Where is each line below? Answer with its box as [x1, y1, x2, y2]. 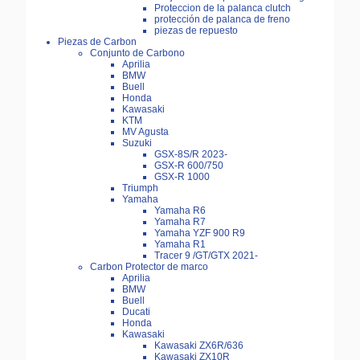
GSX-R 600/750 [154, 160, 223, 172]
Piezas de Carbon [58, 36, 137, 48]
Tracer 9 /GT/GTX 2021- [154, 250, 258, 262]
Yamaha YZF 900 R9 [154, 227, 245, 239]
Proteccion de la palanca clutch [154, 2, 291, 14]
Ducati [122, 306, 150, 318]
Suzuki [122, 137, 152, 149]
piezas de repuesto [154, 25, 238, 37]
